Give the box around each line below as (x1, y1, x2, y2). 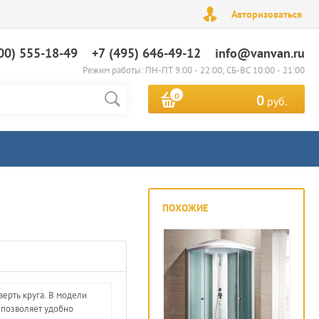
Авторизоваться (231, 8, 302, 21)
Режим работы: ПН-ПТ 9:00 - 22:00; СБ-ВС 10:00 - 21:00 (83, 64, 305, 76)
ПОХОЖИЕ (162, 202, 208, 214)
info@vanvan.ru (215, 45, 305, 61)
